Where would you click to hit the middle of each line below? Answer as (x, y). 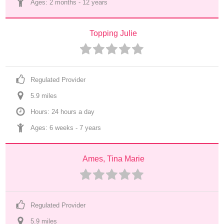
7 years (90, 128)
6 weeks (62, 128)
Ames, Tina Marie (113, 159)
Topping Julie (113, 33)
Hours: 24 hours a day (63, 112)
